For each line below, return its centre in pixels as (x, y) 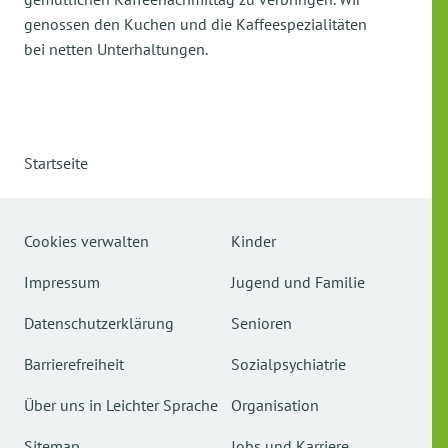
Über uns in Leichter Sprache (121, 405)
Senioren (261, 323)
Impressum (62, 282)
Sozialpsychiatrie (288, 364)
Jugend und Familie (298, 282)
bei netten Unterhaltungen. (116, 49)
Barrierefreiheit (74, 364)
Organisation (275, 405)
